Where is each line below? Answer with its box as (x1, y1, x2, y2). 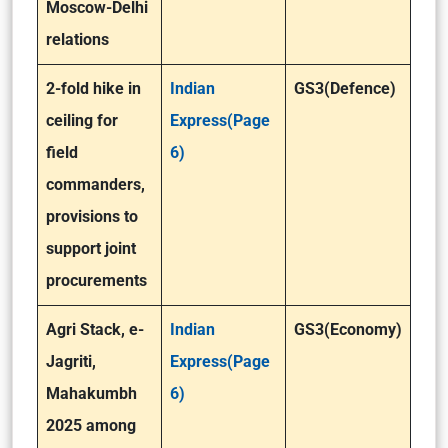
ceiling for (46, 111, 118, 130)
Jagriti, (46, 352, 96, 371)
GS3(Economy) (294, 320, 402, 339)
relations (46, 30, 109, 49)
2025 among (46, 416, 136, 435)
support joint (46, 239, 136, 258)
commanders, (46, 175, 145, 194)
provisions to (46, 207, 138, 226)
